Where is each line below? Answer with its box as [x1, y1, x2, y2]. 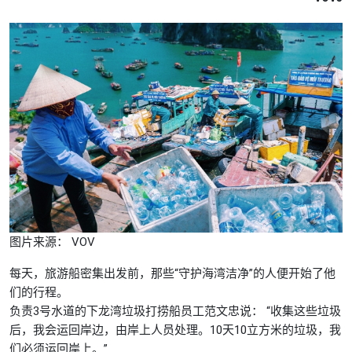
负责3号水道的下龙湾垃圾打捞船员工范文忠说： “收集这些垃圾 [9, 304, 341, 319]
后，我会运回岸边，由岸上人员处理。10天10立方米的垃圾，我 [9, 323, 341, 338]
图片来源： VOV [9, 235, 95, 250]
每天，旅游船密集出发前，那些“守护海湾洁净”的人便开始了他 [9, 266, 335, 281]
